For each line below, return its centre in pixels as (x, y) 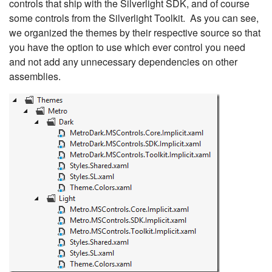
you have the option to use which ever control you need (127, 47)
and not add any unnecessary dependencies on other (123, 62)
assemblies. (35, 76)
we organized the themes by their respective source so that (135, 32)
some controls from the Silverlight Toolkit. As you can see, (134, 18)
